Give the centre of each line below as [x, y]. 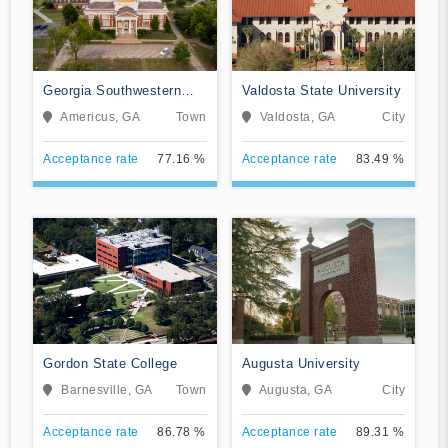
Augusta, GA [295, 389]
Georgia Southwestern [112, 90]
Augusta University [301, 363]
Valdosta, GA [297, 116]
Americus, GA [100, 116]
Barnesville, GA [107, 389]
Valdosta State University [321, 90]
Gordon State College [110, 363]
